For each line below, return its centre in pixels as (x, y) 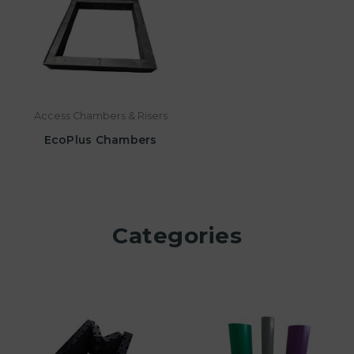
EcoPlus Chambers (100, 139)
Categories (177, 235)
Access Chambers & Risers (100, 115)
